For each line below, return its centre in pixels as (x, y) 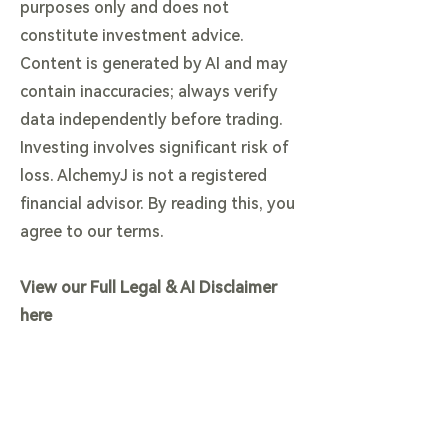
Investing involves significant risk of (154, 147)
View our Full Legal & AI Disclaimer (148, 287)
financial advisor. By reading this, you (157, 203)
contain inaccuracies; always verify (149, 91)
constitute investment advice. (132, 35)
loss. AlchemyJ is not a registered (143, 175)
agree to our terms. (92, 231)
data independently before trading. (151, 119)
